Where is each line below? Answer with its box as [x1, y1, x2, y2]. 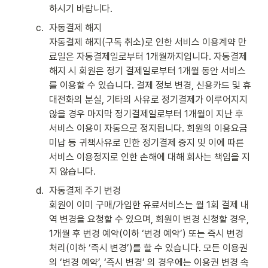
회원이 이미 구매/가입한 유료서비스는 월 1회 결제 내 [49, 199, 249, 211]
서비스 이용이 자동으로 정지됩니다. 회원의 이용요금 [49, 123, 248, 134]
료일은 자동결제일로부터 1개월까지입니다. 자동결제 [49, 51, 247, 62]
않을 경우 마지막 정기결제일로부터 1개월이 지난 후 [49, 108, 243, 120]
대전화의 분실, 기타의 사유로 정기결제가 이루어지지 [49, 94, 248, 105]
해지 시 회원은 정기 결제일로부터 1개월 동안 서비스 [49, 65, 246, 77]
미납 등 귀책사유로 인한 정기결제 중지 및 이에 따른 [49, 137, 244, 148]
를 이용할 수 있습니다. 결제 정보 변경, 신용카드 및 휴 [49, 80, 251, 91]
